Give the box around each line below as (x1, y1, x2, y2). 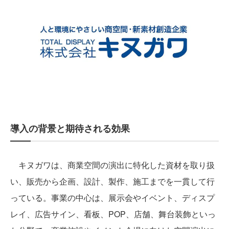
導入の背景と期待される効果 (10, 122, 130, 135)
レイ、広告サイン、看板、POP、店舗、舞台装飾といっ (10, 208, 216, 220)
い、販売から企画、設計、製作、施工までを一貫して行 (10, 175, 215, 188)
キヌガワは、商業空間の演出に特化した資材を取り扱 (10, 159, 215, 171)
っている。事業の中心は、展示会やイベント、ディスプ (10, 192, 215, 204)
